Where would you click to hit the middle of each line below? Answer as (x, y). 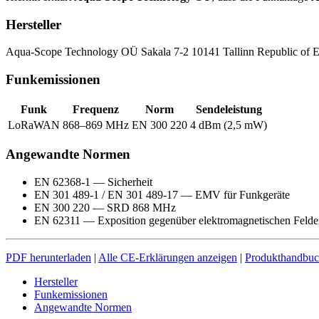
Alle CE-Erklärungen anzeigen (168, 258)
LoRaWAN (34, 125)
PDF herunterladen (48, 258)
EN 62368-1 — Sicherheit (93, 182)
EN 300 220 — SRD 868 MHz (105, 208)
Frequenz (96, 109)
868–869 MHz (96, 125)
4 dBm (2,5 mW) (229, 125)
